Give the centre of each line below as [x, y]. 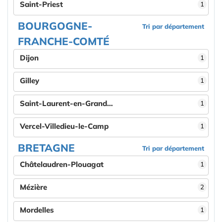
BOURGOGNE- [55, 26]
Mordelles [37, 210]
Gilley [29, 81]
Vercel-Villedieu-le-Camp [64, 126]
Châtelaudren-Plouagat [62, 164]
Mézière [33, 187]
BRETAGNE [46, 148]
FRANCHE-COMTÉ [64, 41]
